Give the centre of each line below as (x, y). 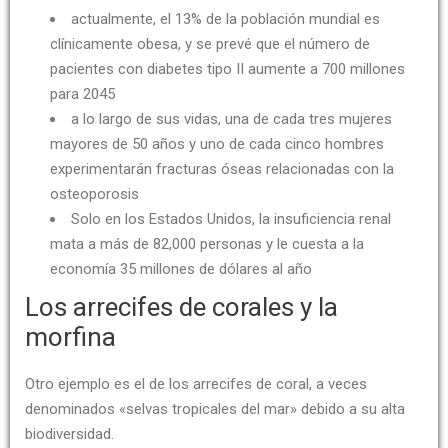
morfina (70, 337)
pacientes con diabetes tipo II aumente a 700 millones (227, 69)
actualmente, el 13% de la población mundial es (225, 19)
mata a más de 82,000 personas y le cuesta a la (207, 244)
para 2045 (82, 94)
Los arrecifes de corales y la (181, 307)
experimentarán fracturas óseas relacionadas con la (222, 169)
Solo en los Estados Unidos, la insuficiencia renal (231, 219)
